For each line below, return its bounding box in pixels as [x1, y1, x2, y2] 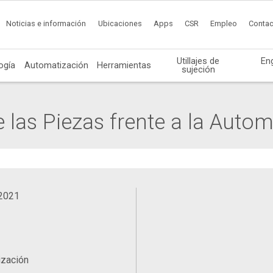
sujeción [181, 63, 215, 75]
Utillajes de [177, 55, 220, 66]
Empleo [210, 19, 238, 29]
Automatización [24, 59, 88, 71]
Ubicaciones [97, 19, 142, 29]
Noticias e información [6, 19, 87, 29]
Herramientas [97, 59, 152, 71]
